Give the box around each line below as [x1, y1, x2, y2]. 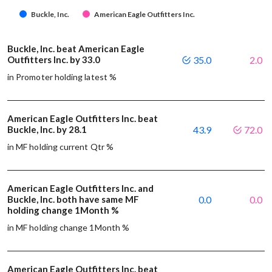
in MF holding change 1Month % [7, 222, 130, 233]
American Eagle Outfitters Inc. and [7, 182, 154, 194]
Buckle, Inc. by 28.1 [7, 123, 89, 135]
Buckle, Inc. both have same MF [7, 193, 139, 205]
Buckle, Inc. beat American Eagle [7, 42, 144, 54]
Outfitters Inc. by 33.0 [7, 53, 102, 65]
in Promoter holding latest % [7, 71, 117, 82]
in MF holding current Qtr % [7, 141, 114, 152]
